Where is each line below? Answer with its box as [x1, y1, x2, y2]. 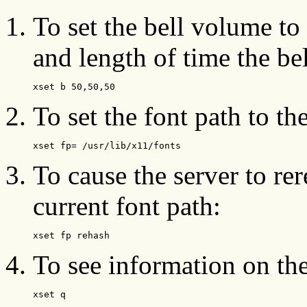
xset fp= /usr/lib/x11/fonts [33, 140, 181, 151]
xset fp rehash [33, 230, 110, 241]
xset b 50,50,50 [33, 82, 115, 93]
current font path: [33, 191, 221, 221]
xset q [33, 289, 66, 300]
